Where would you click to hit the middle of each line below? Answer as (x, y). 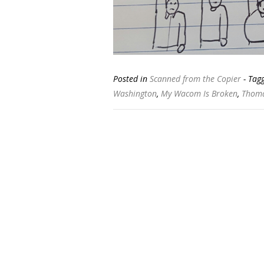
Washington (135, 93)
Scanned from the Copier (195, 78)
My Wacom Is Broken (199, 93)
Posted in (131, 78)
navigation (154, 164)
